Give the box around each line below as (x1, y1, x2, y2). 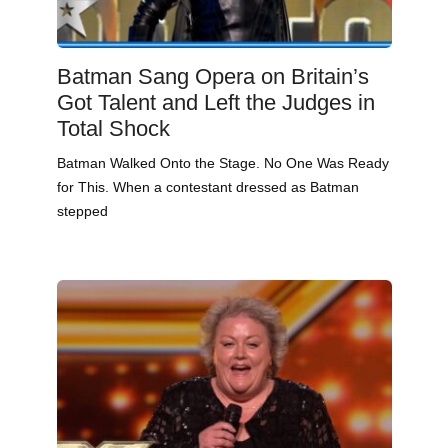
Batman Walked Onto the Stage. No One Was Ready (56, 155, 389, 172)
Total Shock (56, 116, 170, 142)
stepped (56, 203, 108, 220)
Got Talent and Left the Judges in (56, 90, 375, 116)
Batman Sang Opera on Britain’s (56, 64, 369, 90)
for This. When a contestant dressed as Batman (56, 179, 359, 196)
